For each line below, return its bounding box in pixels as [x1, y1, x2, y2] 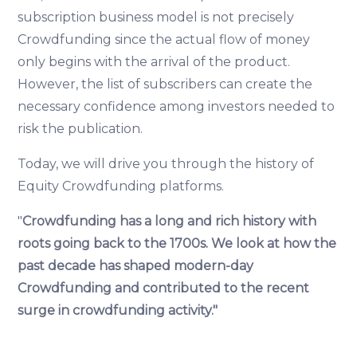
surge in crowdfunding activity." [18, 303, 222, 319]
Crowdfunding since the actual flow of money [18, 32, 311, 48]
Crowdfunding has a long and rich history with [22, 214, 317, 229]
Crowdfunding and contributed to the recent [18, 280, 310, 296]
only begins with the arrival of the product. [18, 54, 291, 70]
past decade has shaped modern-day [18, 258, 254, 274]
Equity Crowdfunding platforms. [18, 178, 228, 194]
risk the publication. [18, 121, 143, 137]
